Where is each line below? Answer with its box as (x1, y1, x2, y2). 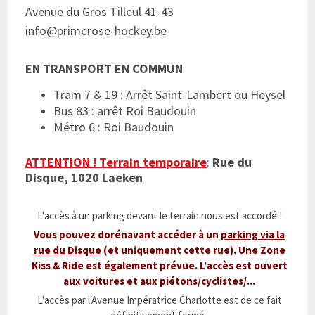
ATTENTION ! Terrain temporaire (25, 154, 207, 171)
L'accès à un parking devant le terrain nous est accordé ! (37, 209, 282, 223)
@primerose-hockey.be (46, 22, 167, 39)
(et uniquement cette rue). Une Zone (101, 243, 285, 257)
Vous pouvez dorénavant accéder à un (34, 228, 221, 242)
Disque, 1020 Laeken (25, 169, 143, 186)
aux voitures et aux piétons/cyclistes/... (63, 274, 255, 288)
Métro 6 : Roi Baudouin (53, 119, 177, 136)
